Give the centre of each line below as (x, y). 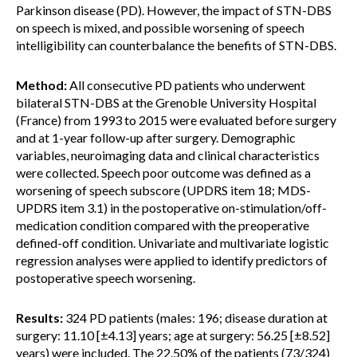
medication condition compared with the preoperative (163, 225)
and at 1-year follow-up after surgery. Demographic (156, 137)
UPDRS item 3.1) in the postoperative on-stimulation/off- (171, 208)
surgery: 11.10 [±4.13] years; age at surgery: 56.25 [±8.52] (173, 335)
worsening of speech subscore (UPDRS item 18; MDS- (163, 190)
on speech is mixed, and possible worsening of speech (160, 27)
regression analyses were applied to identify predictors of (172, 260)
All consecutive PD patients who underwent (186, 85)
